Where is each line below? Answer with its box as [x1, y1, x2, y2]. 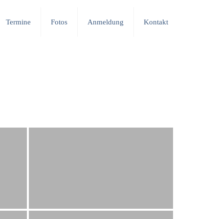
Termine [6, 18, 31, 26]
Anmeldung [88, 18, 124, 26]
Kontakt [144, 18, 168, 26]
